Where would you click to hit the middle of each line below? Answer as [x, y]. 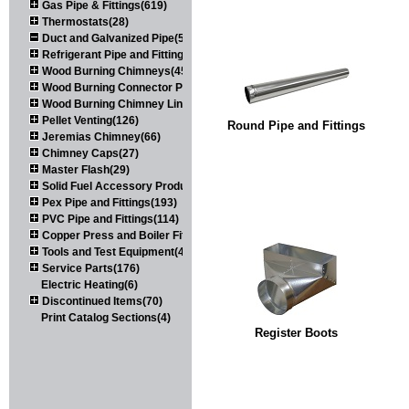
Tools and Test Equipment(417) [120, 252]
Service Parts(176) [89, 268]
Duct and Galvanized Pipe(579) [120, 38]
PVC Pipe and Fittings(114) [109, 219]
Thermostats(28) [84, 21]
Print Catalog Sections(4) [105, 317]
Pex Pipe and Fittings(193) [108, 202]
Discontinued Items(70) [101, 301]
